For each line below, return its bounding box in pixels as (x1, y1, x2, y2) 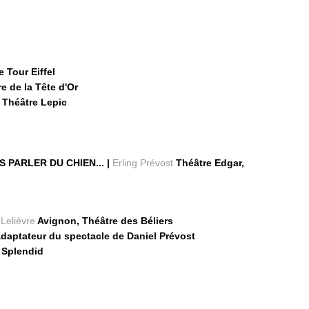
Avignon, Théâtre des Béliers (35, 215, 174, 226)
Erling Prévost (112, 157, 174, 168)
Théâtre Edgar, (173, 157, 245, 168)
